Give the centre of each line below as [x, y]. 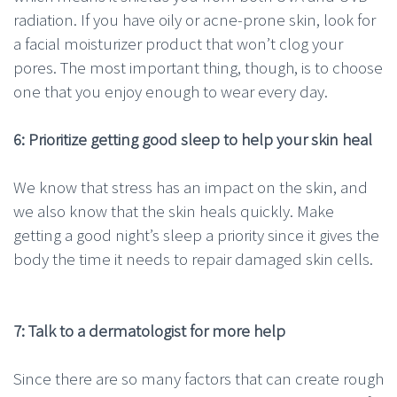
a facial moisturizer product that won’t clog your [178, 43]
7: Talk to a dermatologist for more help [149, 330]
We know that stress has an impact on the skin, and [191, 187]
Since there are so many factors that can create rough [198, 378]
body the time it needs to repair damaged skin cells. [193, 258]
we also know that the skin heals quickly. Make [174, 210]
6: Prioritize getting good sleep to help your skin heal [193, 139]
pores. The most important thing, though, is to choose [198, 67]
